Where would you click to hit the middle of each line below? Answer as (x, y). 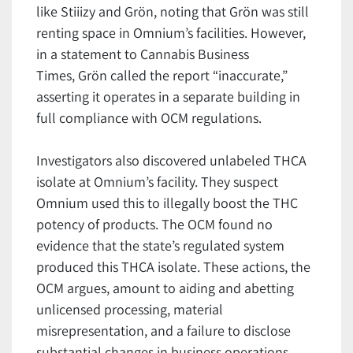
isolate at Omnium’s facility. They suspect (157, 182)
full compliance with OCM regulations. (149, 118)
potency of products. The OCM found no (154, 225)
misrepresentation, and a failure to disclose (163, 331)
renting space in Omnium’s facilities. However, (171, 33)
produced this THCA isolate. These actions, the (173, 267)
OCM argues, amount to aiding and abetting (165, 288)
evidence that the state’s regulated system (160, 246)
